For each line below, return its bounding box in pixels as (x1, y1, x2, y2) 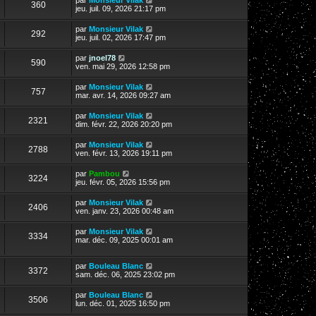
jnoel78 (89, 53, 116, 62)
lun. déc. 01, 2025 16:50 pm (75, 298, 170, 308)
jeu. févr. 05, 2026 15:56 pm (75, 177, 170, 186)
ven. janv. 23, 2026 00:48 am (75, 206, 174, 215)
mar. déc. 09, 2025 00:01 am (75, 235, 173, 244)
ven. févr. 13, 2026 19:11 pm (75, 148, 172, 157)
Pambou (89, 169, 120, 178)
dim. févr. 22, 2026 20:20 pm (75, 119, 172, 128)
